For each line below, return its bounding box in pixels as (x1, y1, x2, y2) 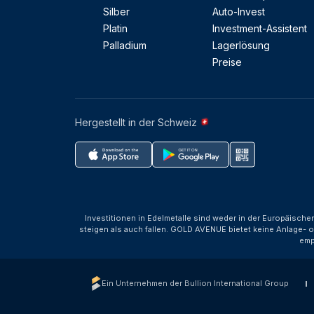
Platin (103, 22, 128, 34)
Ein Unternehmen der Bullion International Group (101, 278, 289, 288)
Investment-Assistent (212, 22, 308, 34)
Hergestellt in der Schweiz (75, 116, 200, 128)
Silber (103, 6, 130, 18)
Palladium (103, 39, 146, 51)
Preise (212, 56, 243, 68)
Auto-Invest (212, 6, 266, 18)
